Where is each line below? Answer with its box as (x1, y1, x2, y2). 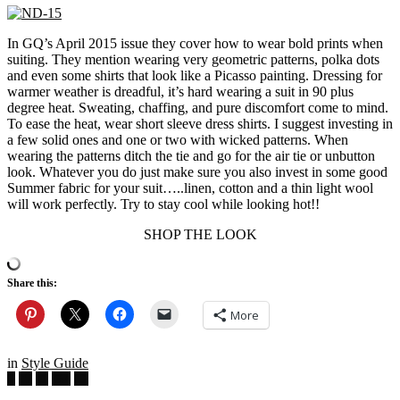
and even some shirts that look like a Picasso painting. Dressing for (7, 67, 382, 83)
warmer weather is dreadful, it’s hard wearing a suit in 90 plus (7, 83, 354, 99)
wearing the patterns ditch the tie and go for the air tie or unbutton (7, 147, 375, 163)
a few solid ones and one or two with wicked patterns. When (7, 131, 348, 147)
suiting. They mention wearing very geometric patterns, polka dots (7, 51, 379, 67)
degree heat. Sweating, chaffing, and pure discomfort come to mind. (7, 99, 388, 115)
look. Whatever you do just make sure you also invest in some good (7, 163, 387, 179)
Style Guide (21, 354, 88, 371)
